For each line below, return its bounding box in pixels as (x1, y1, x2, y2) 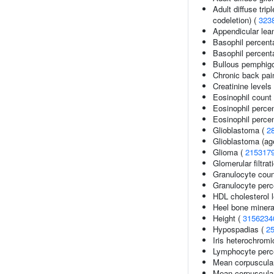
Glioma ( (213, 146, 245, 158)
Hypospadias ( (213, 223, 266, 235)
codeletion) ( (213, 14, 259, 26)
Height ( (213, 212, 243, 224)
